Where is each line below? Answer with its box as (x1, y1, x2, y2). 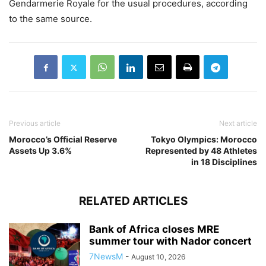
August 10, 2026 (131, 252, 185, 262)
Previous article (9, 119, 61, 128)
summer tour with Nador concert (89, 235, 252, 248)
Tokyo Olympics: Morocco (151, 134, 257, 145)
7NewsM (89, 251, 123, 262)
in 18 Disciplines (191, 157, 257, 167)
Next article (219, 119, 257, 128)
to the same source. (9, 13, 92, 25)
